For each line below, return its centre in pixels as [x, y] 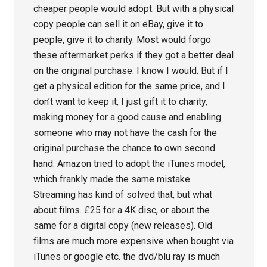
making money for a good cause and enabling [128, 117]
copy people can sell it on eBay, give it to [119, 24]
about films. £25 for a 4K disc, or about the [122, 210]
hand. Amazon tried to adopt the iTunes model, [130, 164]
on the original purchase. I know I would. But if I [131, 71]
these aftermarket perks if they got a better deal [134, 55]
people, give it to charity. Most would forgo [122, 40]
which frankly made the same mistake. [113, 179]
